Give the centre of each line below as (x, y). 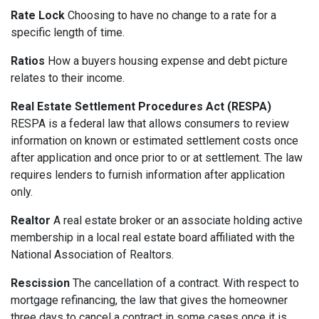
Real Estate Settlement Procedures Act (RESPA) (141, 107)
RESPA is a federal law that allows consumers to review (150, 124)
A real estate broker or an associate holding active (177, 221)
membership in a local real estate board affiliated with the (153, 238)
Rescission (40, 283)
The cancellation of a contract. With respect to (184, 283)
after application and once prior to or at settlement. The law (157, 158)
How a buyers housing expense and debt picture (166, 61)
